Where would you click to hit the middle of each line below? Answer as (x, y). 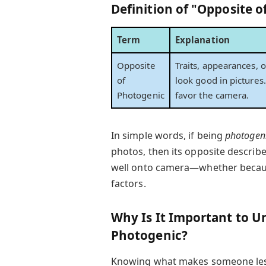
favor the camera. (212, 95)
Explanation (202, 39)
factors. (128, 184)
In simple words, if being (168, 136)
